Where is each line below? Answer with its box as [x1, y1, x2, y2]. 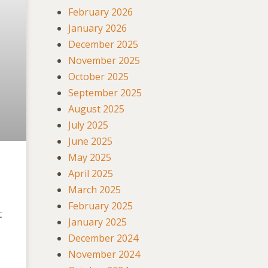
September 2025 [68, 86, 142, 100]
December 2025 [68, 38, 138, 51]
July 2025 [68, 118, 108, 132]
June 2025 [68, 135, 112, 148]
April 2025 [68, 167, 113, 181]
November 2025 [68, 54, 140, 68]
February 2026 [68, 5, 133, 19]
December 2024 [68, 232, 138, 245]
